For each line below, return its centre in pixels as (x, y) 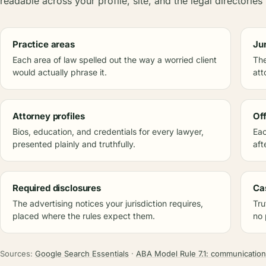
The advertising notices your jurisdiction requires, (108, 203)
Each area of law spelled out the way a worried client (115, 60)
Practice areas (44, 44)
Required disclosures (57, 188)
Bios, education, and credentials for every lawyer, (108, 132)
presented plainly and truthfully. (74, 144)
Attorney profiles (49, 116)
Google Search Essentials (82, 254)
